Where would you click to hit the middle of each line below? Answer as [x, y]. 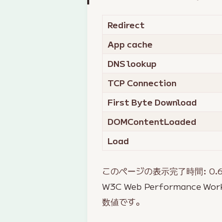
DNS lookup [132, 64]
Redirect [126, 25]
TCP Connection [142, 83]
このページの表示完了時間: [156, 170]
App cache [130, 44]
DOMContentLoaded [152, 122]
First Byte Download [152, 102]
